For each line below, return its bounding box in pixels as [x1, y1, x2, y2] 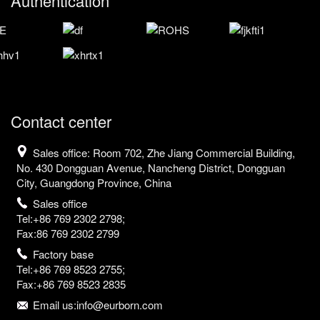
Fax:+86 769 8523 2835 [16, 276, 126, 291]
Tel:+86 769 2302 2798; [16, 210, 126, 226]
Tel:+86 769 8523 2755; [16, 261, 126, 276]
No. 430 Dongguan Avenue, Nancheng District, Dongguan [16, 159, 286, 175]
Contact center [10, 109, 111, 132]
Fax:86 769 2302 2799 [16, 225, 120, 241]
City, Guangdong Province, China [16, 174, 172, 190]
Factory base [32, 246, 94, 261]
